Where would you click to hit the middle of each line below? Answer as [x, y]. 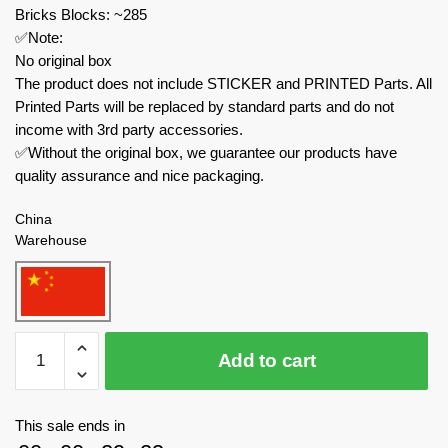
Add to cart [266, 361]
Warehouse [51, 239]
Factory [39, 367]
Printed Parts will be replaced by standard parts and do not [204, 106]
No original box [63, 60]
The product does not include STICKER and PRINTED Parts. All [223, 83]
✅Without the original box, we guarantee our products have [206, 152]
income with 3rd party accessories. [129, 129]
